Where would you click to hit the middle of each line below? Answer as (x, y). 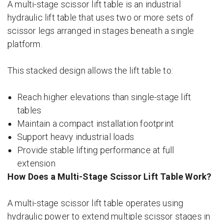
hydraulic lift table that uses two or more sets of (101, 17)
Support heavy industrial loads (76, 137)
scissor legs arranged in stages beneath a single (101, 31)
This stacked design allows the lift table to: (90, 70)
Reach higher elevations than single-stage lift (104, 97)
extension (36, 163)
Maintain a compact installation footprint (96, 124)
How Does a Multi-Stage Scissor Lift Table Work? (110, 177)
